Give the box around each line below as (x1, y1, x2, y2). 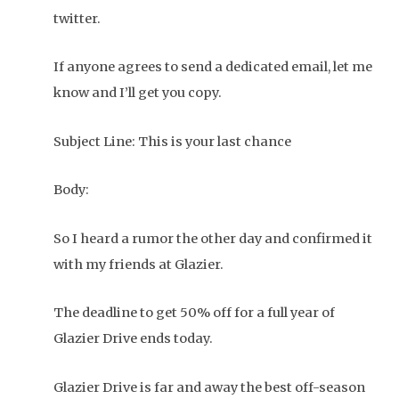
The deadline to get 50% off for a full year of (53, 305, 335, 322)
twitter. (53, 10, 101, 27)
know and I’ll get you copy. (53, 85, 222, 102)
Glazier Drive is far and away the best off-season (53, 379, 365, 395)
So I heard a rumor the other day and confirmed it (53, 230, 372, 247)
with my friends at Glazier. (53, 256, 224, 273)
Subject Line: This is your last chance (53, 133, 291, 150)
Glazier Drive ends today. (53, 330, 213, 347)
